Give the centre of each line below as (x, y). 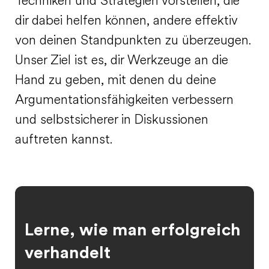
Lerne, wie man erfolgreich (133, 230)
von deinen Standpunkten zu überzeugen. (133, 41)
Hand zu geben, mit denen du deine (116, 81)
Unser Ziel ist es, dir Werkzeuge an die (122, 61)
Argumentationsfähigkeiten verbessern (124, 101)
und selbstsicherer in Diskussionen (112, 120)
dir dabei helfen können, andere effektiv (126, 21)
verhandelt (68, 253)
